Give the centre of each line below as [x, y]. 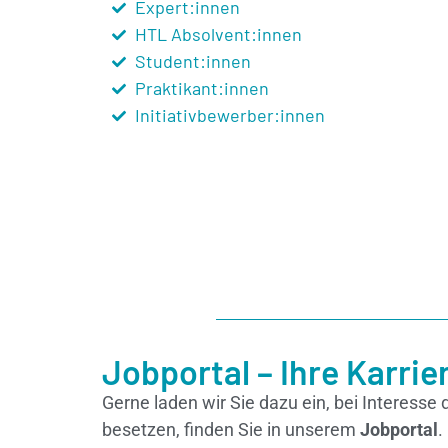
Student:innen [192, 61]
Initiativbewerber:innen [229, 115]
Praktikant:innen [201, 88]
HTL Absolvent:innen [218, 34]
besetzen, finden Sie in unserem [231, 430]
